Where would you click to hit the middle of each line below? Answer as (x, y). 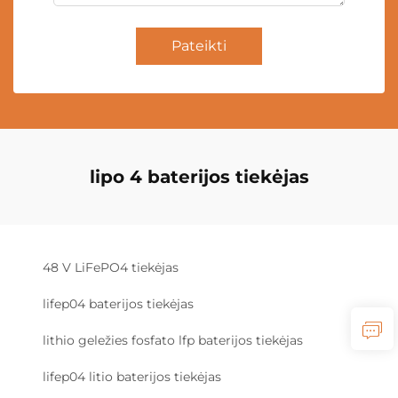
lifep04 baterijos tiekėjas (118, 304)
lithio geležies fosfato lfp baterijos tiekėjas (173, 341)
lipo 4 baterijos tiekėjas (199, 177)
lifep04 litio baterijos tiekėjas (132, 377)
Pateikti (199, 46)
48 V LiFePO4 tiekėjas (111, 268)
